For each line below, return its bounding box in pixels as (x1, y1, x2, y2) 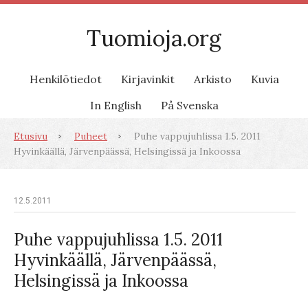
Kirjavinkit (120, 72, 175, 86)
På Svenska (160, 98, 219, 112)
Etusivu (14, 130, 47, 142)
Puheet (74, 130, 107, 142)
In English (89, 98, 142, 112)
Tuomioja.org (87, 24, 221, 52)
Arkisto (193, 72, 232, 86)
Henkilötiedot (29, 72, 102, 86)
